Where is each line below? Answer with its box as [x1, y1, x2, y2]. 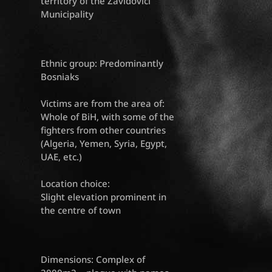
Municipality [41, 8, 94, 21]
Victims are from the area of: [41, 97, 165, 110]
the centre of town [41, 204, 121, 217]
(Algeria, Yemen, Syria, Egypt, [41, 137, 168, 150]
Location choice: [41, 177, 110, 190]
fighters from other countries [41, 124, 166, 137]
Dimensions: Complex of [41, 253, 146, 266]
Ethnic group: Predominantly [41, 57, 164, 70]
